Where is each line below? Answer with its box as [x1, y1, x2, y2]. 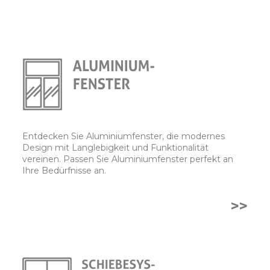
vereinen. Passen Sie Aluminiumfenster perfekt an [22, 153, 233, 165]
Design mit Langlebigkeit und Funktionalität [22, 142, 209, 153]
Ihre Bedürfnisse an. [22, 165, 106, 176]
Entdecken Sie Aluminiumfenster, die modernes [22, 130, 225, 142]
